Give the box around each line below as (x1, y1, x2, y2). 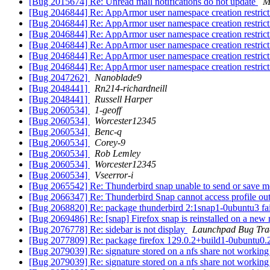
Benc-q (95, 127, 122, 137)
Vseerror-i (95, 170, 133, 181)
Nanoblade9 (95, 72, 142, 83)
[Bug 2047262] (29, 72, 90, 83)
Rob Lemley (95, 148, 140, 159)
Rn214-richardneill (95, 83, 167, 94)
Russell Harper (95, 94, 152, 105)
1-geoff (95, 105, 121, 116)
